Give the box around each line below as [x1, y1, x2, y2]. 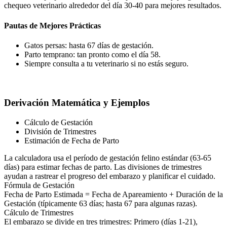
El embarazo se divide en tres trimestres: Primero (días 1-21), [4, 217, 198, 226]
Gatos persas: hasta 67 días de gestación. [24, 41, 154, 50]
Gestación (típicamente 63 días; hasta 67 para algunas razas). [4, 199, 197, 208]
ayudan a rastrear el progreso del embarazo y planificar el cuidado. [4, 171, 215, 180]
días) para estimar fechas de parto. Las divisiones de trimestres [4, 162, 202, 171]
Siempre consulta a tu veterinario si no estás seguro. [24, 59, 188, 68]
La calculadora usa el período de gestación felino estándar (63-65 [4, 153, 211, 162]
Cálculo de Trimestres [4, 208, 73, 217]
